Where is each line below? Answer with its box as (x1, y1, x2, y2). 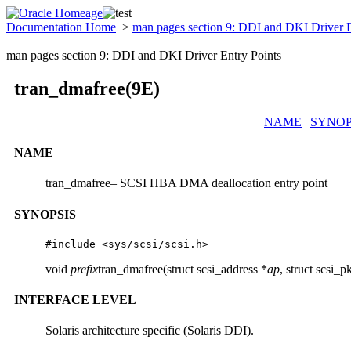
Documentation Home (6, 20, 116, 34)
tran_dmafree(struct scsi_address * (98, 262, 267, 276)
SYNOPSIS (14, 207, 76, 221)
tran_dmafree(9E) (14, 78, 160, 99)
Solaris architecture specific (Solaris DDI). (45, 324, 254, 338)
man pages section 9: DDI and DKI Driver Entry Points (6, 49, 281, 62)
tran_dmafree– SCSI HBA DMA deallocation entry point (45, 176, 327, 190)
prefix (71, 262, 98, 276)
